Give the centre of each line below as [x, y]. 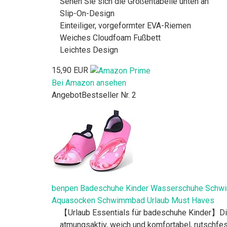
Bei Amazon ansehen [89, 83]
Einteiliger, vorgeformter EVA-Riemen [125, 25]
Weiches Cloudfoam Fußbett [110, 37]
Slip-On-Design [87, 13]
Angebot [67, 95]
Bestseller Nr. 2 [109, 95]
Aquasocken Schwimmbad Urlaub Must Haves [133, 200]
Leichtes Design [89, 50]
